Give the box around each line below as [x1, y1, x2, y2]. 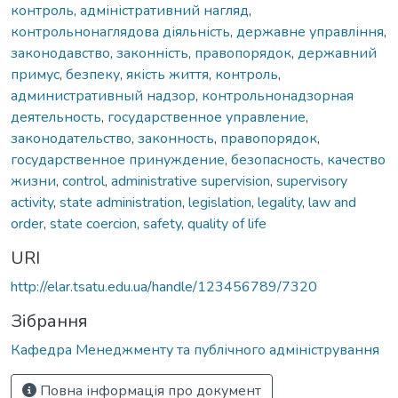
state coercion [50, 213, 137, 234]
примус [11, 64, 60, 84]
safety [143, 213, 181, 234]
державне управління [236, 21, 384, 42]
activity [11, 192, 53, 212]
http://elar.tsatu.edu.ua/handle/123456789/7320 [11, 276, 317, 297]
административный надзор [11, 85, 195, 106]
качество [327, 149, 386, 170]
